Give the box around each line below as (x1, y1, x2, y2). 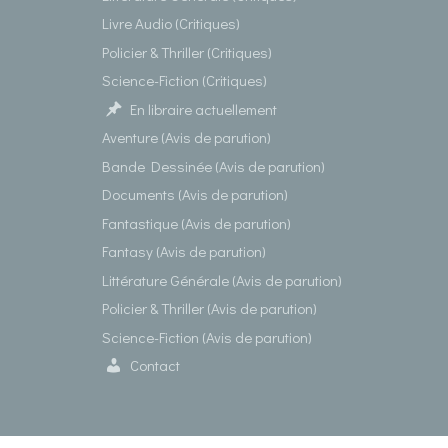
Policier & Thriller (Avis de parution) (102, 298, 317, 318)
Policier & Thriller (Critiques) (102, 41, 272, 62)
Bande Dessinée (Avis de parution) (102, 155, 325, 176)
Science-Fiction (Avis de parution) (102, 326, 312, 347)
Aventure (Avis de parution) (102, 127, 271, 147)
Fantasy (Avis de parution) (102, 241, 266, 261)
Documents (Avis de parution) (102, 184, 288, 204)
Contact (129, 355, 180, 375)
